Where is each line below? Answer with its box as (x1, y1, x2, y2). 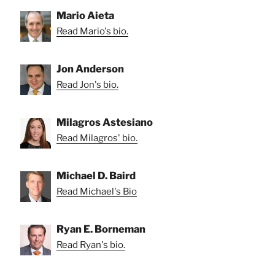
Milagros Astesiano (56, 116, 153, 129)
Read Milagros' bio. (56, 133, 137, 144)
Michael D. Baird (56, 169, 136, 182)
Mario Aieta (56, 9, 114, 22)
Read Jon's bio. (56, 79, 118, 91)
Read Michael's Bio (56, 186, 137, 198)
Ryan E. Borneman (56, 223, 145, 236)
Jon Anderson (56, 63, 124, 76)
